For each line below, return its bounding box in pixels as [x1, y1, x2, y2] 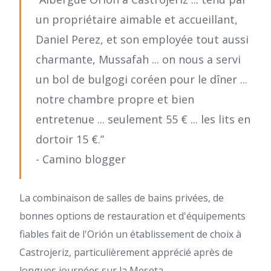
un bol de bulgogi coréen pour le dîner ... [36, 72, 247, 87]
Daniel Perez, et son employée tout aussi [36, 32, 249, 47]
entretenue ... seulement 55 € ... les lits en [36, 112, 250, 126]
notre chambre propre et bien [36, 92, 194, 106]
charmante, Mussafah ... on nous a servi [36, 52, 241, 67]
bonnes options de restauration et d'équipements [19, 209, 246, 223]
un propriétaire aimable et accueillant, [36, 12, 238, 27]
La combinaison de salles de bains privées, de [19, 191, 224, 204]
